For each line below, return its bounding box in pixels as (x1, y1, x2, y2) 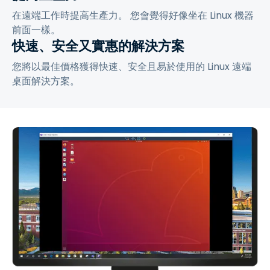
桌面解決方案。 (12, 74, 80, 88)
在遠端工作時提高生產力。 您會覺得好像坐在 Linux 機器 (12, 8, 254, 22)
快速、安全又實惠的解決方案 (12, 36, 184, 55)
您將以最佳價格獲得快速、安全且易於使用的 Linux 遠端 (12, 59, 251, 74)
